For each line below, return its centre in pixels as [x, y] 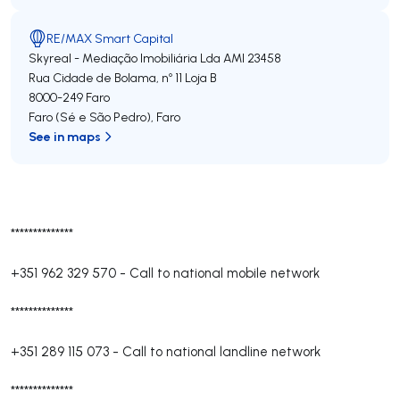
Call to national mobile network [225, 273]
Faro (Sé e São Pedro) [90, 117]
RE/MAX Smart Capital [110, 38]
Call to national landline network [221, 351]
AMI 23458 [252, 58]
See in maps [65, 136]
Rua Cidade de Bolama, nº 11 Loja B [123, 78]
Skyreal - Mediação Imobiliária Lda [125, 58]
